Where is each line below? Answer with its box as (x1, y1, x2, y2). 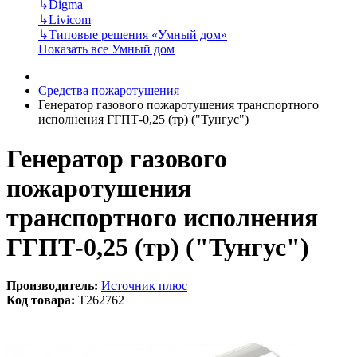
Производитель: (6, 278, 98, 292)
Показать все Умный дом (38, 42, 175, 57)
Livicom (49, 13, 91, 27)
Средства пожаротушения (38, 84, 179, 98)
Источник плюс (101, 278, 187, 292)
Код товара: (6, 292, 75, 307)
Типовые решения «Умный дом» (49, 28, 227, 42)
